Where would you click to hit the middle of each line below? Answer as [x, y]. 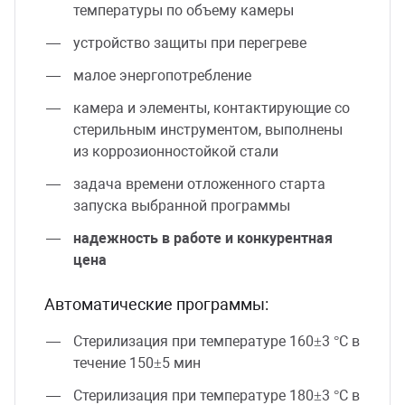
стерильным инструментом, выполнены [208, 129]
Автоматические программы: [156, 304]
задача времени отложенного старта [199, 184]
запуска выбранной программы [182, 205]
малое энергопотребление [162, 75]
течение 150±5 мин [137, 363]
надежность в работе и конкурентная [203, 238]
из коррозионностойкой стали [176, 151]
